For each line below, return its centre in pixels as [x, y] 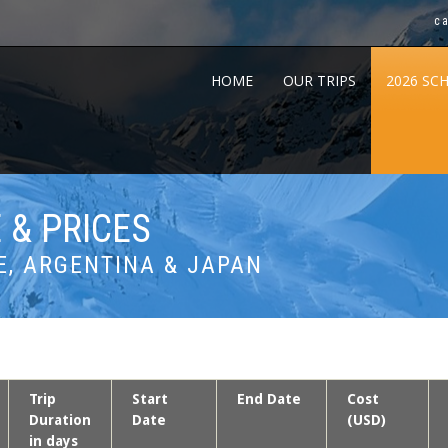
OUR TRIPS [319, 80]
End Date [269, 398]
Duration [60, 419]
